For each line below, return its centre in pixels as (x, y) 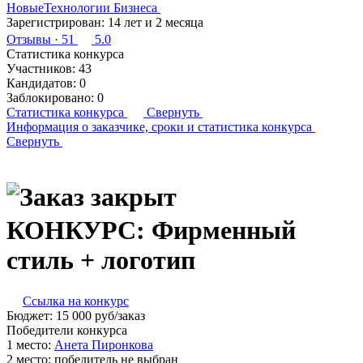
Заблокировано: (50, 98)
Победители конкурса (67, 331)
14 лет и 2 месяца (156, 22)
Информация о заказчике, (77, 127)
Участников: (41, 68)
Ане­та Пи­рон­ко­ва (104, 345)
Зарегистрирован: (56, 22)
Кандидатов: (41, 83)
